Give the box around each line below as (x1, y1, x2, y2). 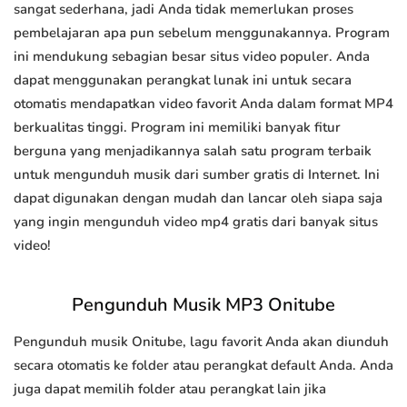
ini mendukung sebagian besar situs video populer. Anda (14, 47, 370, 66)
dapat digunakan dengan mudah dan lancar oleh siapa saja (14, 189, 382, 208)
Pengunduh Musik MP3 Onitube (72, 293, 335, 318)
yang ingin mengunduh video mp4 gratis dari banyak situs (14, 213, 378, 232)
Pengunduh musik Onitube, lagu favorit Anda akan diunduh (14, 333, 389, 352)
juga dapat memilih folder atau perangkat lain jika (14, 380, 326, 399)
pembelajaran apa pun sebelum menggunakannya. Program (14, 24, 390, 43)
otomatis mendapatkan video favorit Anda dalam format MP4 (14, 94, 393, 114)
